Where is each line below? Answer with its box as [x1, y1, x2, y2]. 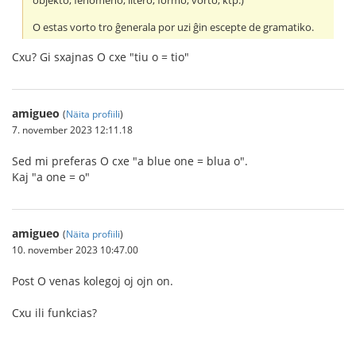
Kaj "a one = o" [12, 168, 90, 184]
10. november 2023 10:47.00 [12, 242, 138, 256]
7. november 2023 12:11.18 [12, 122, 133, 136]
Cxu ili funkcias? [12, 304, 97, 320]
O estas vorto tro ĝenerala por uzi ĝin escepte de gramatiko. [33, 20, 315, 34]
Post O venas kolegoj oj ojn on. [12, 273, 173, 288]
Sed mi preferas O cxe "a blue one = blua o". [12, 153, 248, 168]
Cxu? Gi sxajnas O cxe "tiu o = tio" [12, 48, 189, 64]
